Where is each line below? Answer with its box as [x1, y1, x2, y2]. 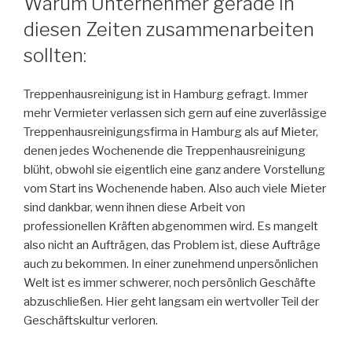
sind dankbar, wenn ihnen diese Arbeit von [24, 200, 245, 214]
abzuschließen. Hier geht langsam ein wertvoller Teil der [24, 294, 319, 309]
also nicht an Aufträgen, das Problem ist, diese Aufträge [24, 237, 321, 252]
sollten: [24, 43, 86, 67]
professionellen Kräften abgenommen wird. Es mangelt [24, 218, 318, 233]
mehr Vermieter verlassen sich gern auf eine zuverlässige [24, 105, 327, 120]
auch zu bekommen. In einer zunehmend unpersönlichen [24, 256, 318, 271]
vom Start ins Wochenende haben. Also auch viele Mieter [24, 181, 326, 196]
